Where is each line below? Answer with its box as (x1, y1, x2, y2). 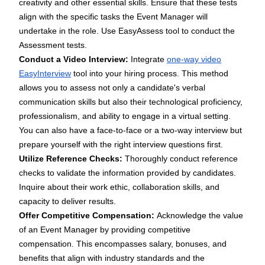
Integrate (131, 54, 167, 64)
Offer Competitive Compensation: (19, 211, 157, 221)
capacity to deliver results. (19, 196, 116, 206)
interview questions (133, 140, 205, 150)
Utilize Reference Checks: (19, 154, 125, 164)
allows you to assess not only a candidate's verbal (19, 83, 205, 93)
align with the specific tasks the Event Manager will (19, 12, 208, 22)
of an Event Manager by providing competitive (19, 225, 190, 235)
